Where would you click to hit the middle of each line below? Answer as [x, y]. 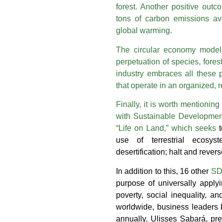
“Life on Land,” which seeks [167, 128]
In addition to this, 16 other [163, 171]
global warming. [144, 31]
